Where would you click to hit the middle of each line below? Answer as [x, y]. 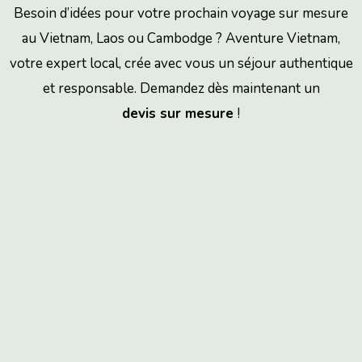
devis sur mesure [180, 113]
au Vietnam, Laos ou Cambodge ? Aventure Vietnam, [181, 38]
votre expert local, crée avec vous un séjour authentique [181, 63]
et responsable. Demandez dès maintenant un [181, 88]
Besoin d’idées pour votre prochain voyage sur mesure [181, 13]
